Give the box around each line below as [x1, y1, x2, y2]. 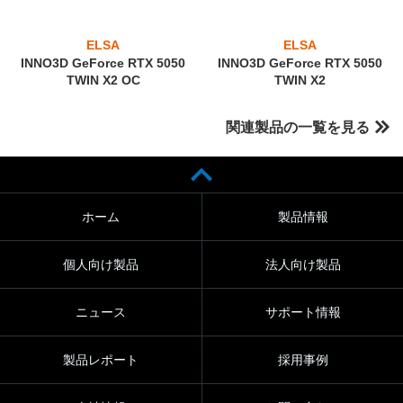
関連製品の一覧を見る [226, 119, 370, 135]
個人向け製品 [63, 256, 139, 272]
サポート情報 [264, 304, 341, 319]
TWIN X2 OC [66, 72, 140, 87]
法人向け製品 [264, 256, 341, 272]
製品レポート [63, 352, 139, 367]
